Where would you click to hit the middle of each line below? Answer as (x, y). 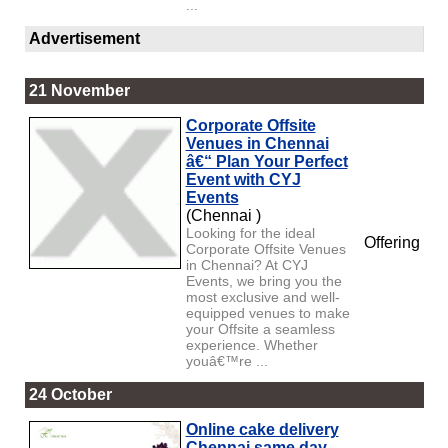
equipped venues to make (267, 312)
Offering (389, 242)
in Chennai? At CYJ (246, 264)
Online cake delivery (262, 429)
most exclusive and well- (262, 296)
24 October (70, 394)
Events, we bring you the (263, 280)
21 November (79, 90)
